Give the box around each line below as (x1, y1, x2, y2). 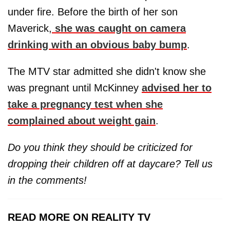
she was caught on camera (52, 23, 186, 34)
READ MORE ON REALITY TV (8, 212, 150, 223)
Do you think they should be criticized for (8, 142, 193, 154)
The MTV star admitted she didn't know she (8, 66, 206, 78)
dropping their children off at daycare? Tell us (8, 158, 213, 170)
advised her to (142, 82, 212, 94)
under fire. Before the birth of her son (8, 6, 178, 18)
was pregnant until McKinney (8, 82, 142, 94)
